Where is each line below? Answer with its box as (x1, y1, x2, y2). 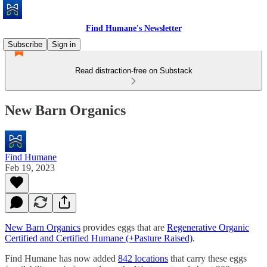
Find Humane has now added (5, 253, 118, 263)
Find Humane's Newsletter (85, 24, 182, 33)
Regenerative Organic (167, 222, 249, 232)
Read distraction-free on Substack (74, 66, 193, 75)
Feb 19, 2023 (5, 162, 55, 173)
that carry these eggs (168, 253, 247, 263)
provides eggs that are (80, 222, 167, 232)
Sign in (52, 40, 76, 49)
